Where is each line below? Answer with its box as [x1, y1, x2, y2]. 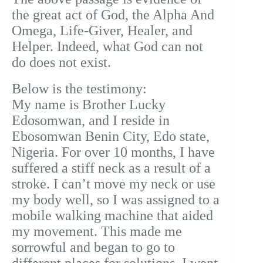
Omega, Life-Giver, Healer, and [12, 23, 193, 39]
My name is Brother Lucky [12, 97, 166, 113]
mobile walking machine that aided [12, 208, 213, 224]
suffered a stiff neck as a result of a [12, 160, 211, 176]
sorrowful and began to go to [12, 240, 175, 255]
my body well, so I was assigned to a [12, 192, 220, 208]
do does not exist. [12, 55, 111, 70]
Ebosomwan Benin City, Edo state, [12, 129, 210, 144]
